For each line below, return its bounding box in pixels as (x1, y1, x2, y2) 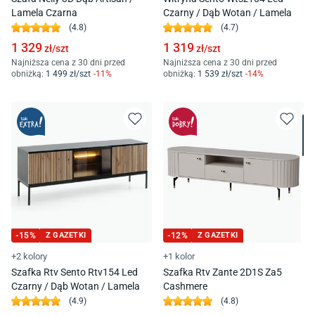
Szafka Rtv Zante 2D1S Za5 (163, 266, 282, 278)
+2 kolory (11, 251, 47, 262)
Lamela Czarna (11, 7, 77, 19)
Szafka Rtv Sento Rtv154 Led (11, 266, 138, 278)
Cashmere (163, 281, 207, 292)
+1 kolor (163, 251, 195, 262)
